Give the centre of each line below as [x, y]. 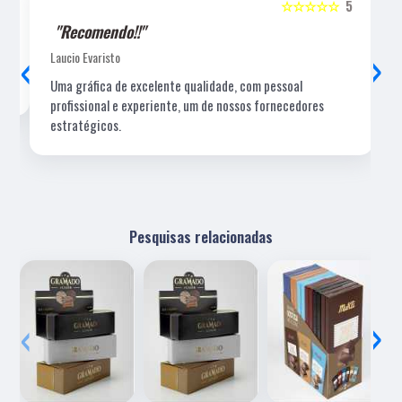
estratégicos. [85, 124]
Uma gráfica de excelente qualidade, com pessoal [176, 85]
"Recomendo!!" [100, 31]
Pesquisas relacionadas [201, 236]
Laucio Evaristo [85, 57]
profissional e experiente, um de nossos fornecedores [187, 105]
